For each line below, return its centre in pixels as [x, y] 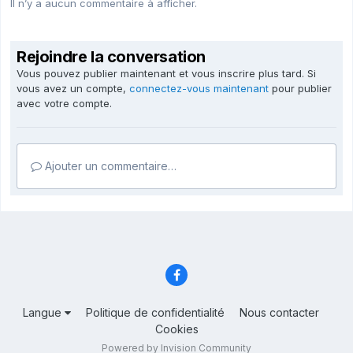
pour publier [300, 89]
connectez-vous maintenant [199, 89]
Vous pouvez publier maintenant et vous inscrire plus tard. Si [166, 74]
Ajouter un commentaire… [109, 166]
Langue [43, 312]
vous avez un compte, [73, 89]
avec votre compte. [64, 104]
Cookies [176, 329]
